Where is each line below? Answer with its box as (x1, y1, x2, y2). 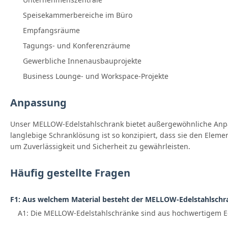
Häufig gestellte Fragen (10, 166, 130, 180)
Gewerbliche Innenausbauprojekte (23, 56, 141, 66)
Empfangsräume (23, 25, 80, 36)
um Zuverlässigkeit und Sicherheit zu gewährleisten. (10, 141, 190, 152)
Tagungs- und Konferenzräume (23, 41, 130, 51)
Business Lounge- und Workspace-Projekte (23, 71, 168, 81)
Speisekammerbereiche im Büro (23, 10, 132, 20)
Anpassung (10, 96, 67, 110)
